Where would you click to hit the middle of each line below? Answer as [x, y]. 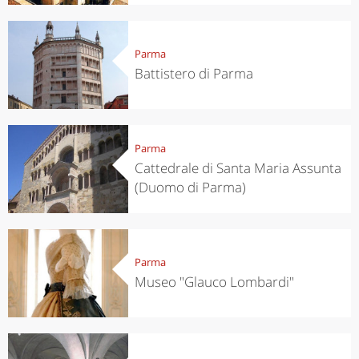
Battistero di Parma [194, 73]
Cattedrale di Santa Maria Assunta [238, 167]
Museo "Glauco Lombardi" [214, 281]
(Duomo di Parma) [190, 187]
